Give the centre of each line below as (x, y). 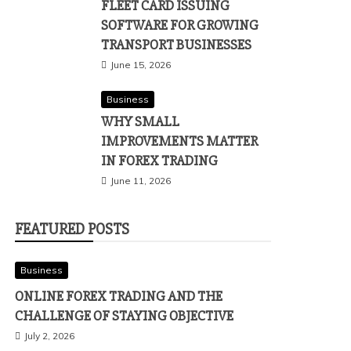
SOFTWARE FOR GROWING (180, 25)
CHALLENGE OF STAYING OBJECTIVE (124, 316)
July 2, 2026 (49, 336)
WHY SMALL (140, 121)
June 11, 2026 (141, 181)
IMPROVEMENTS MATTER (179, 141)
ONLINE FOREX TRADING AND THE (119, 296)
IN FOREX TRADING (159, 161)
